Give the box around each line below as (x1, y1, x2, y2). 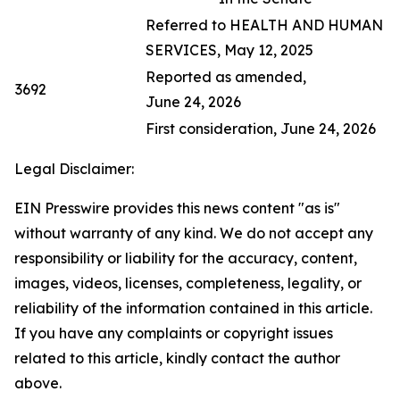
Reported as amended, (146, 68, 306, 86)
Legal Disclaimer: (14, 160, 134, 178)
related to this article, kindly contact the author (14, 349, 340, 367)
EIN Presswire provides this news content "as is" (14, 199, 340, 217)
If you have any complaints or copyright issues (14, 324, 333, 342)
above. (14, 374, 62, 392)
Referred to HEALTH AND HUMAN (146, 16, 383, 34)
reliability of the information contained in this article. (14, 299, 372, 317)
